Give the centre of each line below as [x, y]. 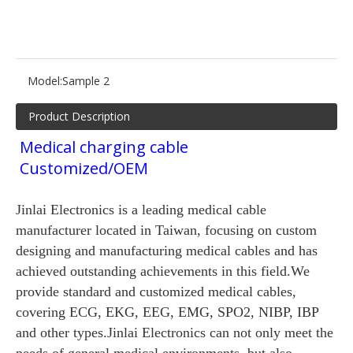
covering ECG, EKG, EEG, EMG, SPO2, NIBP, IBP [167, 312]
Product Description [79, 116]
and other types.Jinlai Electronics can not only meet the [175, 333]
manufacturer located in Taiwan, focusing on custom [166, 230]
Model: [45, 81]
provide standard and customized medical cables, [156, 292]
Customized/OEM [84, 168]
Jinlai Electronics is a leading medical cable [141, 210]
